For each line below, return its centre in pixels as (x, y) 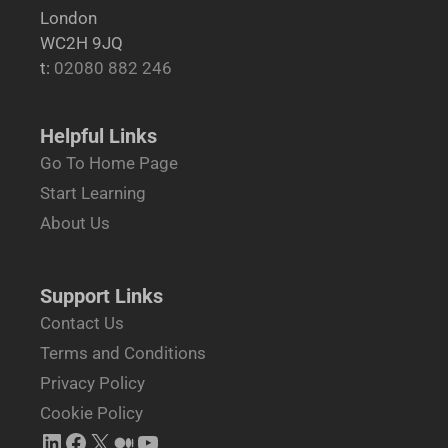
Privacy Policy (92, 382)
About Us (75, 222)
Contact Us (82, 322)
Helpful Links (98, 135)
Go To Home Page (109, 162)
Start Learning (93, 192)
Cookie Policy (91, 412)
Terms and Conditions (123, 352)
